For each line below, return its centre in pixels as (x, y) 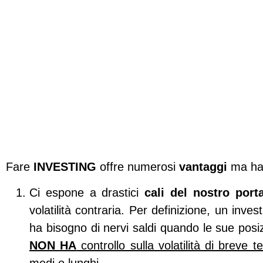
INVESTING (65, 166)
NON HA (53, 246)
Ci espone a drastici (87, 193)
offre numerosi (138, 166)
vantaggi (203, 166)
